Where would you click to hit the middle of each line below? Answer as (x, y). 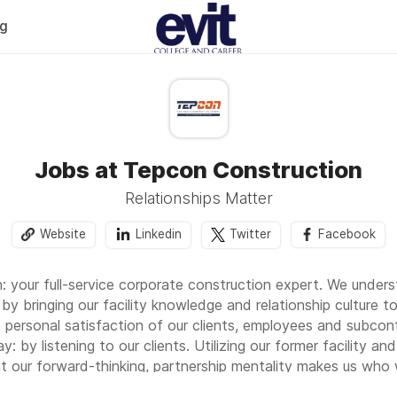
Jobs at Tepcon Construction (198, 170)
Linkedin (159, 234)
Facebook (347, 234)
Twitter (250, 234)
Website (63, 234)
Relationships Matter (198, 198)
